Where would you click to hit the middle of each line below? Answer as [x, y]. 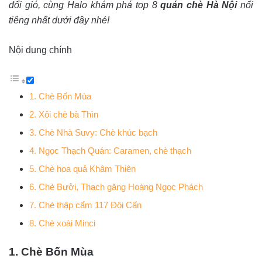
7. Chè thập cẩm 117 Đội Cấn [85, 205]
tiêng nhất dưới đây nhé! [59, 20]
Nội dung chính [40, 50]
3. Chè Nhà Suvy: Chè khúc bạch [93, 132]
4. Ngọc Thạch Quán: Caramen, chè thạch [110, 151]
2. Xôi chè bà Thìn [64, 114]
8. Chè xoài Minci [62, 223]
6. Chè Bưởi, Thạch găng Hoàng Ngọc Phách [116, 187]
